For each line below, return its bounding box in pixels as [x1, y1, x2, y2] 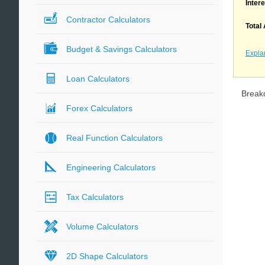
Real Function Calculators [66, 133, 163, 143]
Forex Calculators [66, 104, 132, 113]
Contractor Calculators [66, 15, 150, 24]
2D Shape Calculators [66, 251, 148, 261]
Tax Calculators [66, 192, 124, 202]
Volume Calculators [66, 222, 138, 231]
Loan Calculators [66, 74, 130, 83]
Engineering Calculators [66, 163, 156, 172]
